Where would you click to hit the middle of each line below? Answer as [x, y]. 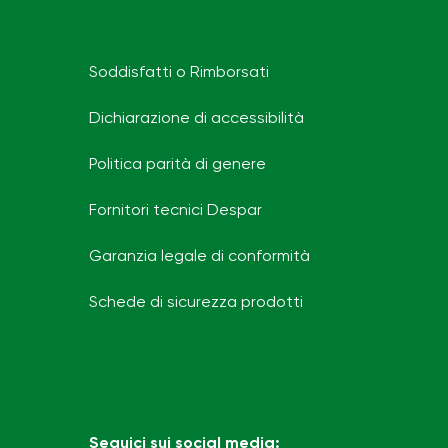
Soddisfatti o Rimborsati [179, 72]
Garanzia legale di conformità [199, 256]
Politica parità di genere [177, 164]
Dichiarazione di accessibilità [196, 118]
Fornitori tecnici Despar [175, 210]
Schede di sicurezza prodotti [196, 302]
